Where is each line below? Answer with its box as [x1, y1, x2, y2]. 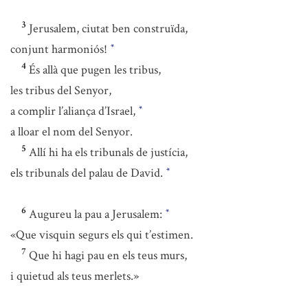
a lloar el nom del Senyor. [10, 124, 133, 140]
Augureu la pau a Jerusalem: [29, 206, 165, 222]
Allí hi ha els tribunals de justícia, [29, 144, 188, 160]
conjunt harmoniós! [10, 41, 110, 57]
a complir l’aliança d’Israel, [10, 103, 138, 119]
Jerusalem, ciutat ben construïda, [29, 21, 188, 36]
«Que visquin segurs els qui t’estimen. [10, 227, 193, 243]
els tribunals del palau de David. [10, 165, 166, 181]
